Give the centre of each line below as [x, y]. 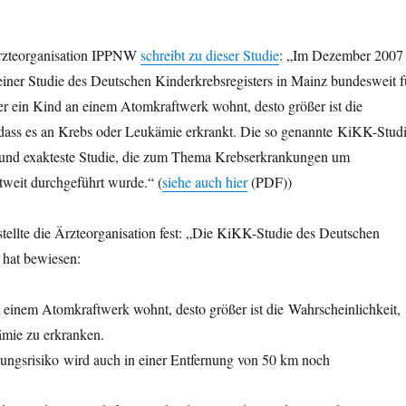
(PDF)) [269, 182]
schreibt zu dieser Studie [209, 55]
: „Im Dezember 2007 [341, 55]
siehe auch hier [204, 182]
